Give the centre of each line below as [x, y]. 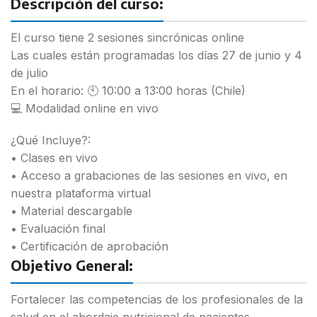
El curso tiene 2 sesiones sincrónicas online [127, 37]
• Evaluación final [58, 228]
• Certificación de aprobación [90, 246]
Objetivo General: [72, 265]
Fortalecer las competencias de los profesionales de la [157, 299]
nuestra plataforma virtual [81, 193]
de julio [29, 73]
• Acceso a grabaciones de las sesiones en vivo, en [149, 175]
